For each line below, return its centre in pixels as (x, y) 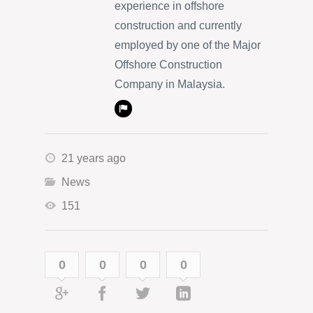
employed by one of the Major (188, 45)
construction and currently (178, 26)
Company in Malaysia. (170, 85)
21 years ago (94, 159)
